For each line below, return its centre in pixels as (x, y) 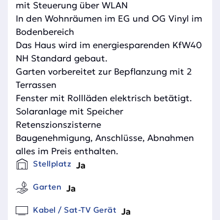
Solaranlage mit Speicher (69, 111)
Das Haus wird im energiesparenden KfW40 (109, 45)
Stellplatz (52, 164)
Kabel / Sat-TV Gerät (75, 210)
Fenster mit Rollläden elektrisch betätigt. (104, 98)
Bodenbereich (45, 32)
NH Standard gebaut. (62, 58)
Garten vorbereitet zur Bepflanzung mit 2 (104, 72)
